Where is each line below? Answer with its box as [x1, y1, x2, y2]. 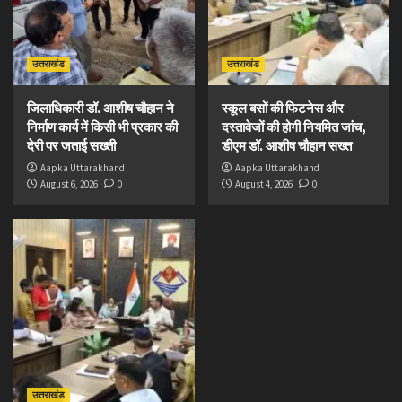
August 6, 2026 [40, 178, 98, 190]
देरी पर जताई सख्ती [27, 137, 116, 154]
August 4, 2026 [234, 178, 293, 190]
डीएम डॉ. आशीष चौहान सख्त [221, 137, 352, 154]
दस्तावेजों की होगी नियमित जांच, [221, 118, 366, 135]
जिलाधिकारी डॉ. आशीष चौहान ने [27, 100, 174, 117]
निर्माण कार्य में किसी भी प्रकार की [27, 118, 178, 135]
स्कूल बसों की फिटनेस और [221, 100, 344, 117]
